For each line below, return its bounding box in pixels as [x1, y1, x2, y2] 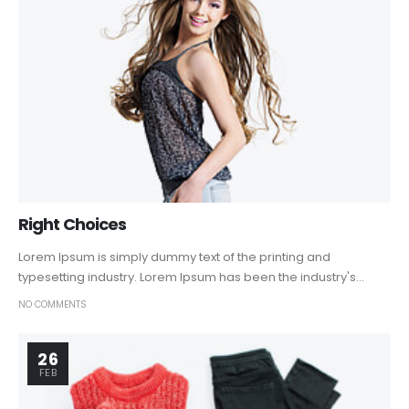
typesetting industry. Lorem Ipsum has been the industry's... [18, 267, 364, 286]
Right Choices [18, 212, 127, 236]
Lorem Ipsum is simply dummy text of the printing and [18, 247, 330, 266]
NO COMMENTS [18, 297, 87, 311]
